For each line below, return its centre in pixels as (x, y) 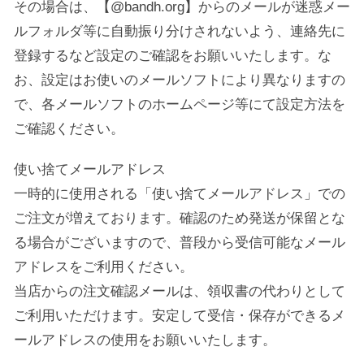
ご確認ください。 (69, 129)
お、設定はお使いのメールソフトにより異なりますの (180, 80)
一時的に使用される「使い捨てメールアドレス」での (180, 194)
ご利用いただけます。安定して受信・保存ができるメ (180, 316)
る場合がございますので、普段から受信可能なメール (180, 243)
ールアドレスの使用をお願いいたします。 (145, 340)
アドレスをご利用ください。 (104, 267)
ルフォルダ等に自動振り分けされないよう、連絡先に (180, 31)
